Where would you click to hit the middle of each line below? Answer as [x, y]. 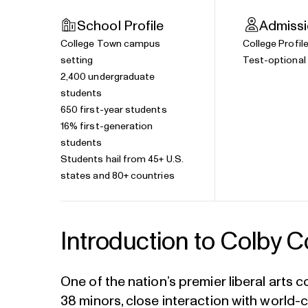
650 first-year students [114, 110]
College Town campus [111, 44]
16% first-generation [107, 126]
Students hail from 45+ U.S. [122, 159]
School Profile [121, 26]
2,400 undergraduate [108, 77]
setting [77, 60]
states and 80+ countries [118, 176]
